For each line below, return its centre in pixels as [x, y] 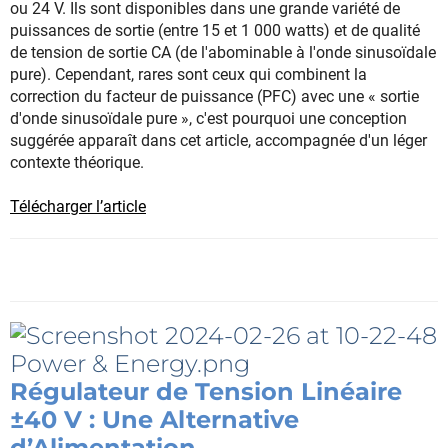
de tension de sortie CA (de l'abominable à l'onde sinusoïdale [223, 53]
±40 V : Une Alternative [154, 420]
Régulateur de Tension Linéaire [206, 392]
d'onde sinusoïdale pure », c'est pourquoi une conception [208, 119]
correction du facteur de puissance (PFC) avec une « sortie [214, 97]
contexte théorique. [77, 163]
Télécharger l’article [78, 207]
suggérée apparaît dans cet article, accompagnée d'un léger [218, 141]
